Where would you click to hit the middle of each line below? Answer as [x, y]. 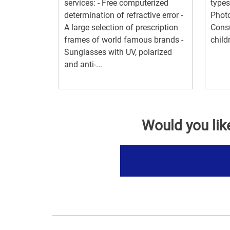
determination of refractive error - [123, 15]
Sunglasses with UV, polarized [118, 52]
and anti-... [83, 64]
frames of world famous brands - [124, 40]
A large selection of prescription [121, 27]
